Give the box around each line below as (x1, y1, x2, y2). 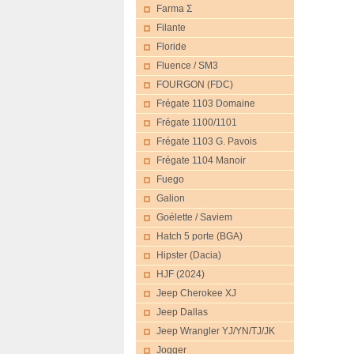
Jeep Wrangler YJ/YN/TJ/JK (156, 326, 275, 336)
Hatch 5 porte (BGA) (156, 232, 243, 241)
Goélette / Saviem (156, 213, 232, 222)
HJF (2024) (156, 269, 205, 279)
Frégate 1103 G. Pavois (156, 137, 257, 146)
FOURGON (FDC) (156, 80, 233, 89)
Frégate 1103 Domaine (156, 99, 255, 108)
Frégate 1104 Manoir (156, 156, 246, 165)
